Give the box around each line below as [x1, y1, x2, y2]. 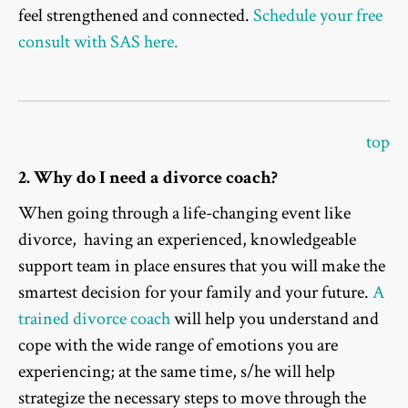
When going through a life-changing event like [18, 201, 351, 226]
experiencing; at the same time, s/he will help [18, 360, 335, 384]
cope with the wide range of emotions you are [18, 333, 338, 358]
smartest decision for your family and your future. [18, 280, 372, 305]
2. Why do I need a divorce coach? [18, 166, 278, 190]
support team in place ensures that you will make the [18, 254, 385, 279]
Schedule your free [253, 4, 382, 28]
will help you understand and [170, 307, 379, 331]
